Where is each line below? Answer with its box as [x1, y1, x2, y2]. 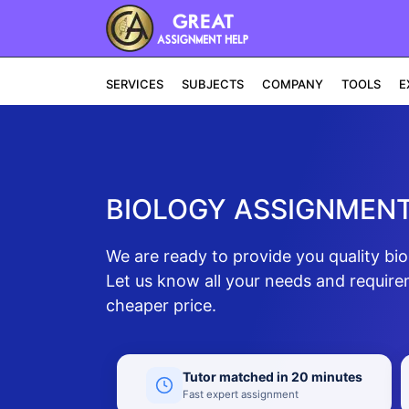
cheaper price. [105, 296, 216, 315]
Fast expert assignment [182, 387, 299, 401]
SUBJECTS [181, 77, 244, 91]
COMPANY [261, 77, 323, 91]
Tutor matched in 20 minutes [182, 368, 362, 384]
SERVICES [105, 77, 163, 91]
